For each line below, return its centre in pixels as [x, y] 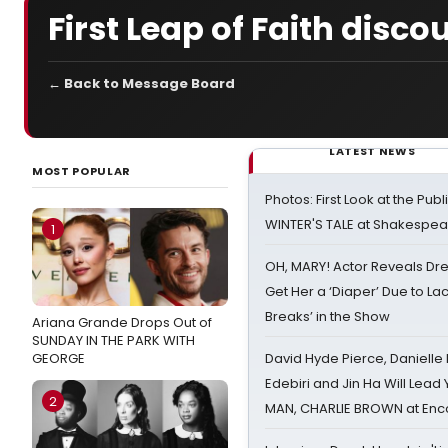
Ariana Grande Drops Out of [122, 322]
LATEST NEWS [372, 151]
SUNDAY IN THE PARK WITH [113, 340]
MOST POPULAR [81, 171]
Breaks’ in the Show [327, 316]
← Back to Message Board [141, 83]
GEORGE [58, 358]
